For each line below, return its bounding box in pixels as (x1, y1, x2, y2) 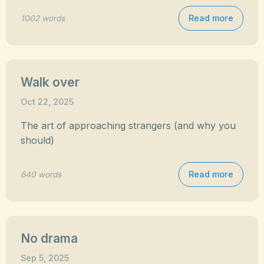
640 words (21, 169, 61, 179)
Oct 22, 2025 (21, 97, 74, 107)
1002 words (21, 13, 65, 23)
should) (21, 134, 54, 146)
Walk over (21, 75, 80, 90)
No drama (21, 231, 78, 246)
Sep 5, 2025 (21, 253, 69, 263)
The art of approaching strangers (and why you (21, 120, 236, 131)
